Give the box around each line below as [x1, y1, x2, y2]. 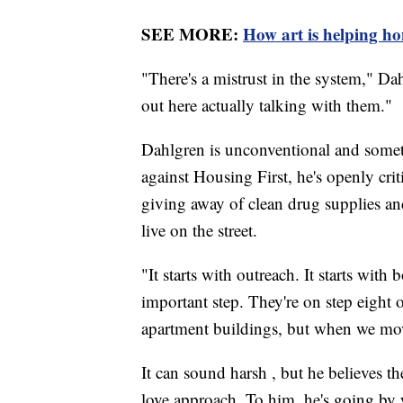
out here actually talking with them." [141, 93, 392, 116]
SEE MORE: [141, 21, 243, 46]
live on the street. [141, 218, 257, 241]
